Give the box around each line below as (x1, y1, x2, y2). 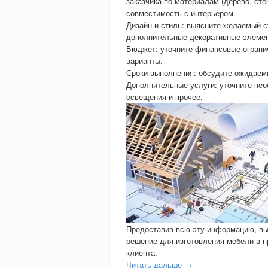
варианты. (126, 55, 163, 66)
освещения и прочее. (126, 91, 203, 102)
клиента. (126, 247, 157, 258)
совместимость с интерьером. (126, 7, 236, 19)
